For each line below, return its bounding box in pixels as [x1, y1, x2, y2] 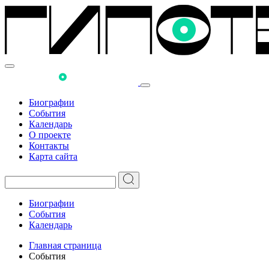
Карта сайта [29, 151, 77, 162]
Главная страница [29, 240, 101, 250]
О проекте [29, 130, 71, 140]
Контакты [29, 141, 69, 151]
